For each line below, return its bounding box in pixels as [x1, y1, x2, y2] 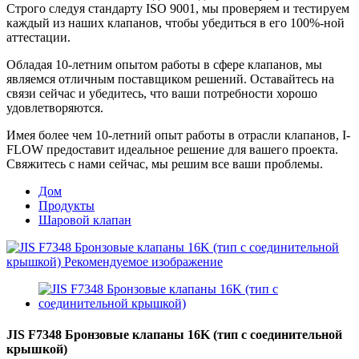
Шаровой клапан [38, 213, 131, 227]
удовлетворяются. [6, 101, 103, 115]
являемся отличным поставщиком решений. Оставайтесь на [6, 72, 334, 86]
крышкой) [6, 342, 67, 357]
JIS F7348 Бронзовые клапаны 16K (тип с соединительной [6, 328, 342, 342]
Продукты [38, 199, 95, 212]
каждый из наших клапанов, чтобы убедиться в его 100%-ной [6, 16, 345, 30]
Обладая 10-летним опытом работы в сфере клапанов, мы [6, 58, 322, 71]
